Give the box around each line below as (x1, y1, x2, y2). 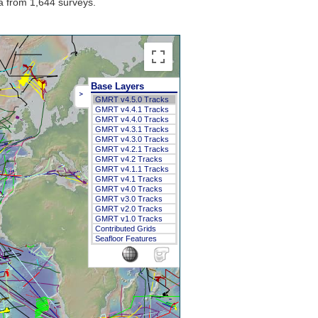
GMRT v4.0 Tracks (94, 184, 163, 193)
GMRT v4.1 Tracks (94, 174, 163, 183)
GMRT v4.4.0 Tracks (94, 114, 169, 124)
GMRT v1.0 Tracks (94, 214, 163, 223)
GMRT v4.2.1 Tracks (94, 144, 169, 153)
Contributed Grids (94, 224, 156, 233)
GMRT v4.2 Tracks (94, 154, 163, 163)
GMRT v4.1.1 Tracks (94, 164, 169, 173)
